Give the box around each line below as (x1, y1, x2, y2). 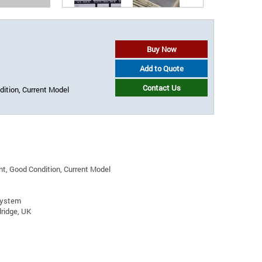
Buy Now (146, 44, 177, 54)
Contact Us (142, 83, 181, 92)
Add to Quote (139, 64, 184, 73)
